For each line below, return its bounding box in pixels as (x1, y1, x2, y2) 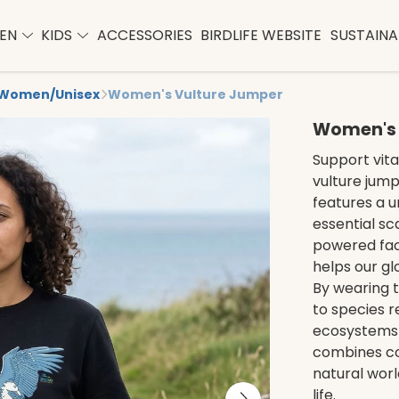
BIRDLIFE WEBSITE (200, 25, 322, 45)
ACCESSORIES (96, 25, 192, 45)
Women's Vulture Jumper (108, 85, 283, 103)
